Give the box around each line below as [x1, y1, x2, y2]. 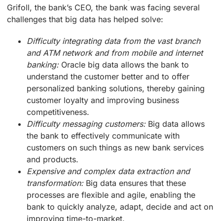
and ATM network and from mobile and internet [27, 47, 203, 58]
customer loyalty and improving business [27, 95, 179, 105]
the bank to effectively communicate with [27, 130, 180, 141]
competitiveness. [27, 107, 90, 117]
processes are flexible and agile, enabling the [27, 189, 195, 200]
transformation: [27, 178, 84, 188]
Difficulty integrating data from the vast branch [27, 36, 200, 46]
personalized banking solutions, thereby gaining [27, 83, 205, 93]
